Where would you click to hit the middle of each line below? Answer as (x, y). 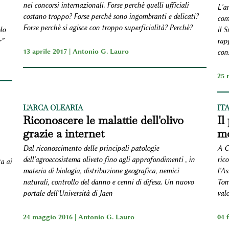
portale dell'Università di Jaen (67, 193)
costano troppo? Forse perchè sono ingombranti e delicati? (110, 16)
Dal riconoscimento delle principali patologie (91, 148)
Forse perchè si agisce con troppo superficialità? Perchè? (107, 28)
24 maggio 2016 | (50, 216)
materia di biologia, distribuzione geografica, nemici (101, 171)
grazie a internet (63, 133)
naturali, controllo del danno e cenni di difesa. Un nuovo (108, 182)
